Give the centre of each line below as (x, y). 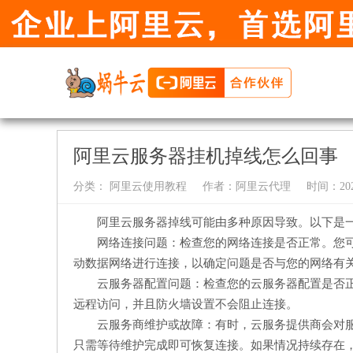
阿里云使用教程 (147, 186)
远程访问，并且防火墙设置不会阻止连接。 (186, 304)
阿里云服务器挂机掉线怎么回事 (206, 156)
